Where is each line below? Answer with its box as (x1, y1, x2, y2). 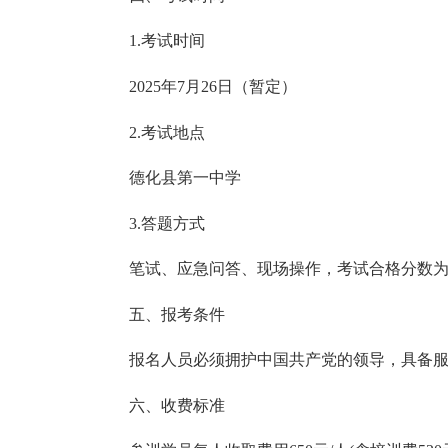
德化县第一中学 (96, 169, 245, 187)
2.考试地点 (96, 123, 209, 141)
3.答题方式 (96, 214, 209, 232)
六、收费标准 (96, 396, 229, 414)
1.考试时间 (96, 32, 209, 50)
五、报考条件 (96, 305, 229, 323)
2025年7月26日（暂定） (96, 77, 301, 95)
